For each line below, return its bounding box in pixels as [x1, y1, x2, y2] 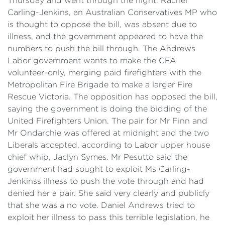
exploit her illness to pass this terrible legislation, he [8, 213, 209, 221]
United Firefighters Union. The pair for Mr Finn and [8, 117, 207, 125]
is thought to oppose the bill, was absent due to [8, 20, 197, 29]
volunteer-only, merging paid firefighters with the [8, 68, 201, 77]
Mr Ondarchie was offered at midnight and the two [8, 129, 209, 137]
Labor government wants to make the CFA [8, 56, 176, 65]
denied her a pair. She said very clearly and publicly [8, 189, 209, 197]
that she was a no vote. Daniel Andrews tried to [8, 201, 195, 209]
